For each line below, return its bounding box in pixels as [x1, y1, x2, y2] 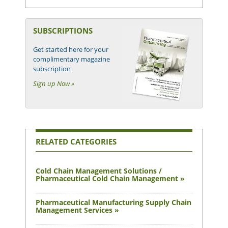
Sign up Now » [33, 78, 74, 88]
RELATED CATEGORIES [36, 136, 117, 147]
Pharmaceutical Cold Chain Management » [36, 174, 185, 184]
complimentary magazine [33, 54, 110, 64]
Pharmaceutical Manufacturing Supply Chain [36, 197, 191, 207]
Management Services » [36, 205, 119, 215]
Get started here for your [33, 44, 108, 54]
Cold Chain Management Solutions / [36, 166, 162, 176]
